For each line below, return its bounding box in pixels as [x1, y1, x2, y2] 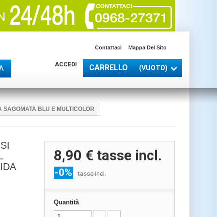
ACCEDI [55, 61, 77, 68]
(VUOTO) [139, 64, 168, 72]
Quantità [53, 199, 79, 206]
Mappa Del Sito [128, 45, 167, 50]
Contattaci [95, 45, 122, 50]
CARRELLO [89, 63, 128, 72]
